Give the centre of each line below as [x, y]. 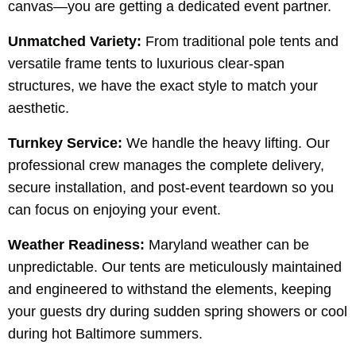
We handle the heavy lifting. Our [226, 143]
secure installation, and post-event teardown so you [171, 187]
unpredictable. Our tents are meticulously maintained [175, 267]
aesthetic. [39, 108]
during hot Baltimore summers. [105, 333]
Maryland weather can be [227, 244]
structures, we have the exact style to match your [163, 85]
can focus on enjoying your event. [114, 209]
